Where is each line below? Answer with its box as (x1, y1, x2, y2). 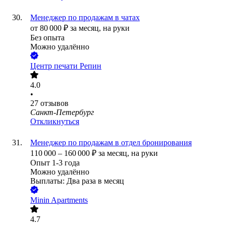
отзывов (40, 99, 69, 108)
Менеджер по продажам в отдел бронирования (30, 138, 192, 147)
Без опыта (30, 33, 65, 42)
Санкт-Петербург (30, 108, 94, 117)
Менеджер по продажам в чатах (30, 13, 140, 22)
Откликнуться (30, 117, 79, 126)
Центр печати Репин (30, 62, 101, 71)
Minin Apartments (30, 196, 88, 205)
